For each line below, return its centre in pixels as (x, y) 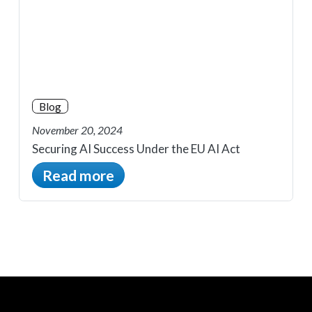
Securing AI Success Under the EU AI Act (136, 148)
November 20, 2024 (77, 130)
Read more (78, 175)
